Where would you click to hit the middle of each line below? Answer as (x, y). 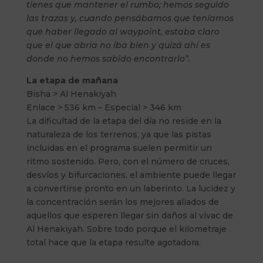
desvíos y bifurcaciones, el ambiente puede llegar (131, 175)
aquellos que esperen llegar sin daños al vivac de (129, 215)
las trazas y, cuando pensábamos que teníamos (130, 18)
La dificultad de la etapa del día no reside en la (124, 121)
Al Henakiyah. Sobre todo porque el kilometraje (126, 229)
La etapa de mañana (72, 80)
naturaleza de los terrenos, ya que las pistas (119, 134)
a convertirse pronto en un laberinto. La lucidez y (131, 188)
